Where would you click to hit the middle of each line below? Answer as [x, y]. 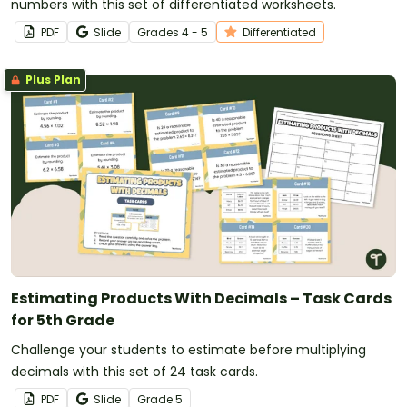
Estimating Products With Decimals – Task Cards [201, 298]
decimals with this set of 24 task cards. [134, 371]
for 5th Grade [63, 320]
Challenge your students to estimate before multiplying [189, 349]
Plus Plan [52, 80]
